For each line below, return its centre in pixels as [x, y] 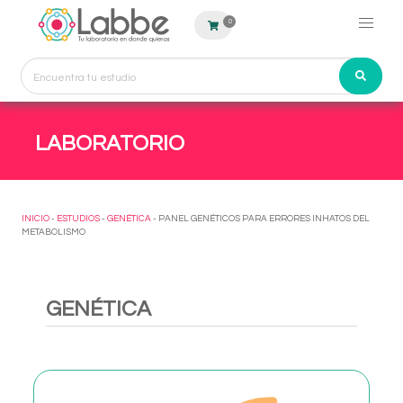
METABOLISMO [54, 232]
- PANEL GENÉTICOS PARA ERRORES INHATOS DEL [260, 219]
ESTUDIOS [78, 219]
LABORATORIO [110, 143]
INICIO [36, 219]
